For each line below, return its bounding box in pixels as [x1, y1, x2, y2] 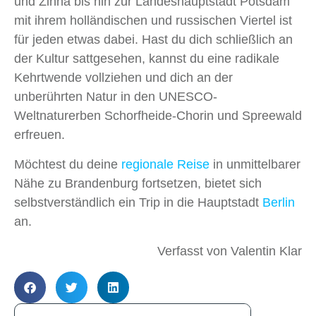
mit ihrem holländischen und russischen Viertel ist [14, 13, 292, 28]
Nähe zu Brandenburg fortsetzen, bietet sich [14, 176, 262, 190]
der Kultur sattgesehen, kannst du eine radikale [14, 51, 279, 66]
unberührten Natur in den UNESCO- [14, 89, 217, 104]
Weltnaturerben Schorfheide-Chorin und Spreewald [14, 108, 302, 123]
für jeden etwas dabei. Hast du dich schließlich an [14, 32, 293, 47]
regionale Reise [121, 157, 209, 171]
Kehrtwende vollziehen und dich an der [14, 70, 233, 85]
